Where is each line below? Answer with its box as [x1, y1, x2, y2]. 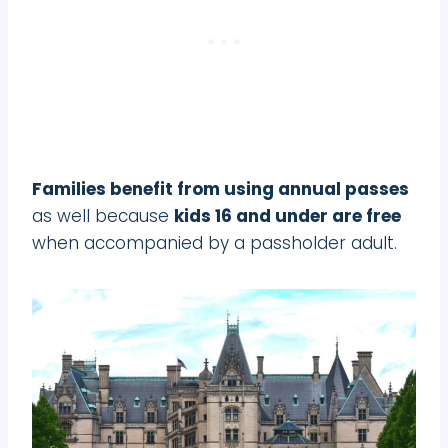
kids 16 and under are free [174, 203, 401, 228]
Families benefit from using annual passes [32, 176, 409, 201]
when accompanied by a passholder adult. [32, 230, 397, 255]
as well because [32, 203, 174, 228]
